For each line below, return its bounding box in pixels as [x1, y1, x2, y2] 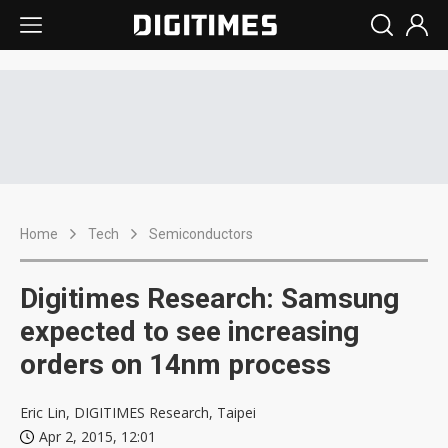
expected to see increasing [20, 315, 359, 348]
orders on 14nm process [20, 348, 331, 381]
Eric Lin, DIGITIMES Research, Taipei [20, 403, 256, 422]
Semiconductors [149, 226, 253, 242]
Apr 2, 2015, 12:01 [39, 427, 156, 446]
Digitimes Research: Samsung [20, 282, 399, 315]
